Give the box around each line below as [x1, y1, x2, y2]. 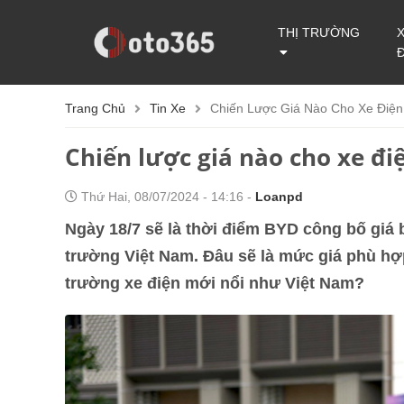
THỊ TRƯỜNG [278, 25, 361, 40]
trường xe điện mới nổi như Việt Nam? [65, 274, 364, 292]
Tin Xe [150, 101, 186, 115]
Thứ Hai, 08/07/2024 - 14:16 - [78, 189, 255, 204]
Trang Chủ [65, 101, 125, 115]
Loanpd [255, 189, 303, 204]
